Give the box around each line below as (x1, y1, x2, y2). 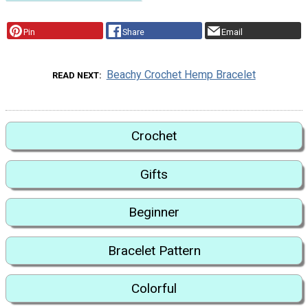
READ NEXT (52, 70, 100, 81)
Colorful (131, 280, 177, 296)
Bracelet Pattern (107, 242, 201, 258)
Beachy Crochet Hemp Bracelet (106, 68, 256, 82)
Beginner (129, 204, 179, 221)
